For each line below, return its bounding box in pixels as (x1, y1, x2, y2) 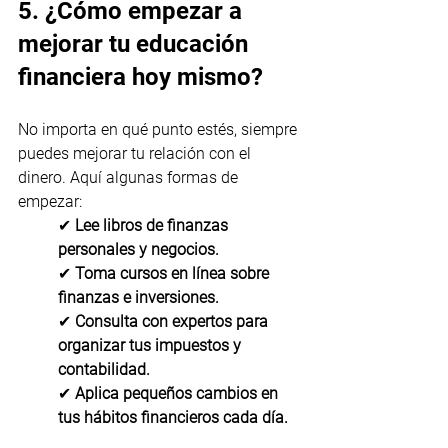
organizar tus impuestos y (58, 335, 245, 355)
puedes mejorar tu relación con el (18, 143, 255, 163)
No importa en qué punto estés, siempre (18, 119, 301, 139)
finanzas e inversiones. (58, 287, 219, 307)
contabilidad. (58, 359, 150, 379)
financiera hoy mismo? (18, 62, 263, 91)
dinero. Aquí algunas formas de (18, 167, 242, 187)
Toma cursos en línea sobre (75, 263, 273, 283)
